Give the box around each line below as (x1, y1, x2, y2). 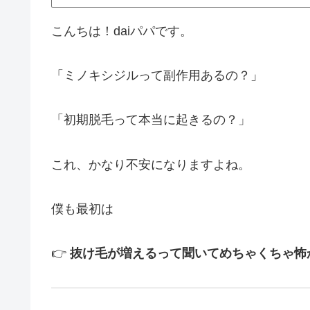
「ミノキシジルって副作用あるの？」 (51, 68, 263, 82)
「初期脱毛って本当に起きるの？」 (51, 113, 250, 127)
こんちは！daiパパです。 (51, 24, 192, 38)
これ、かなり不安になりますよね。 (51, 157, 250, 172)
